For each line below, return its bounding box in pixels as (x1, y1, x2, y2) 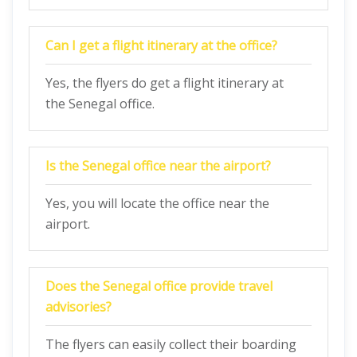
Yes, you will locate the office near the (45, 194, 269, 212)
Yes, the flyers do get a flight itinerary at (45, 74, 284, 92)
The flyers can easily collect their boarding (45, 335, 296, 353)
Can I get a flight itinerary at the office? (45, 37, 277, 54)
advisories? (45, 298, 112, 316)
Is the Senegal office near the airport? (45, 157, 271, 175)
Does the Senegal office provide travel (45, 277, 273, 295)
